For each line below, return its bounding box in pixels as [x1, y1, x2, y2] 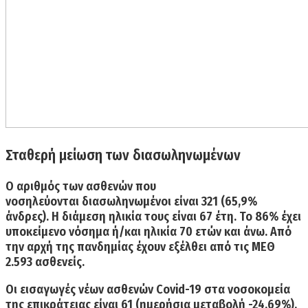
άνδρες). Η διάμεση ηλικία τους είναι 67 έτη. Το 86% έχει [5, 208, 301, 224]
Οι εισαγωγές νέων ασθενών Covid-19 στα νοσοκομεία [5, 281, 290, 297]
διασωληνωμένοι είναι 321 [79, 193, 218, 209]
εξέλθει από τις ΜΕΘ [168, 239, 275, 254]
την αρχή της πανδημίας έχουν [5, 239, 168, 254]
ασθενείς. [35, 254, 85, 269]
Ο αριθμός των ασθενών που [5, 178, 156, 194]
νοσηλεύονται [5, 193, 79, 209]
